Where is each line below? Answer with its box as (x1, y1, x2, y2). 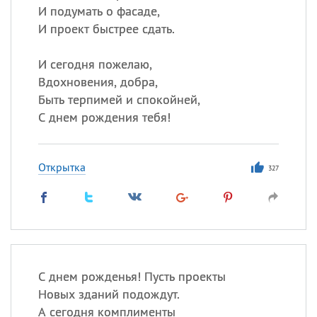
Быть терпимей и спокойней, (38, 91, 200, 108)
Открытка (38, 160, 86, 174)
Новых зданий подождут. (38, 286, 180, 302)
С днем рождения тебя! (38, 109, 171, 125)
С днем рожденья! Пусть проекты (38, 268, 226, 284)
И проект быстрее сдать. (38, 21, 175, 37)
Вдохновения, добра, (38, 74, 158, 90)
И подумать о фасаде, (38, 3, 160, 19)
